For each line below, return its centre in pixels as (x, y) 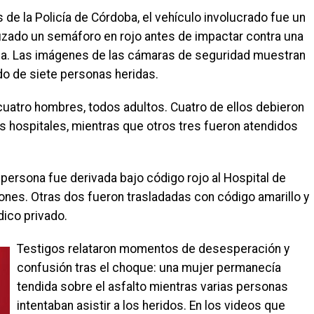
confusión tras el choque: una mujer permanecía (149, 268)
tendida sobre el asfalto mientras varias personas (152, 287)
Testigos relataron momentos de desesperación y (153, 249)
